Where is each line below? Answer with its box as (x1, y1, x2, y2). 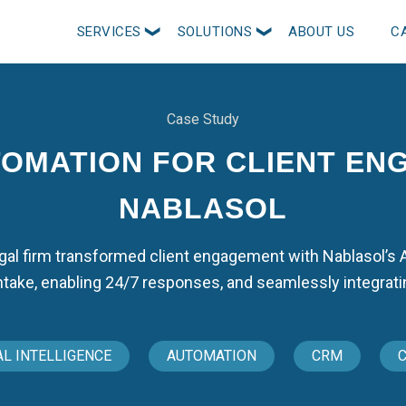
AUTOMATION (167, 346, 257, 364)
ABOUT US (288, 24, 354, 40)
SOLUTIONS (177, 24, 252, 40)
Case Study (166, 110, 239, 128)
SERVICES (76, 24, 141, 40)
